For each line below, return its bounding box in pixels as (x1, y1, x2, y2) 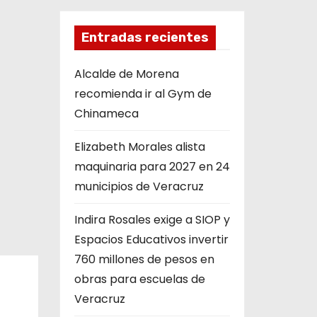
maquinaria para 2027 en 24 (74, 158, 230, 175)
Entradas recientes (81, 30, 209, 45)
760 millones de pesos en (74, 251, 214, 267)
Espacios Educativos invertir (74, 231, 229, 248)
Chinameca (74, 105, 139, 122)
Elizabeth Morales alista (74, 139, 205, 155)
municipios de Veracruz (74, 178, 204, 195)
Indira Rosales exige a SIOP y (74, 212, 230, 228)
